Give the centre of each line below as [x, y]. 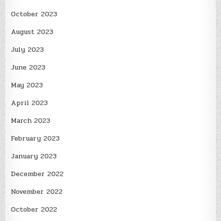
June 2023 [28, 68]
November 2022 [37, 192]
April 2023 [30, 103]
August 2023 [32, 32]
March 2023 [31, 121]
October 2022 [34, 210]
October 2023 [34, 14]
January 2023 [34, 156]
